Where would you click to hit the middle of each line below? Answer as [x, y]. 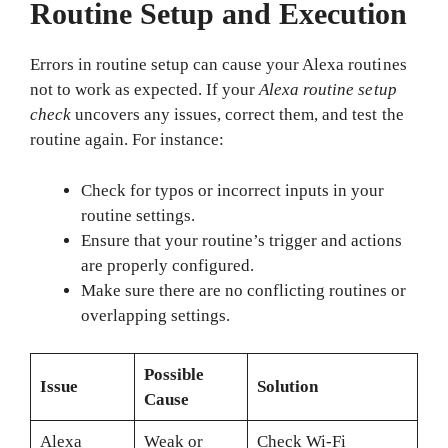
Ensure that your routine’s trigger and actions [242, 240]
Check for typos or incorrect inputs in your [233, 190]
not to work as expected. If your [145, 89]
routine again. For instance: [127, 139]
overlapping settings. [156, 315]
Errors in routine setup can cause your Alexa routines [218, 64]
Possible [173, 374]
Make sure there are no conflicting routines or [244, 290]
